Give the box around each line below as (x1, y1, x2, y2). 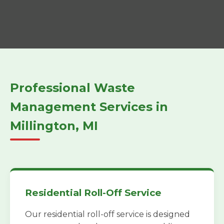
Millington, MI (10, 118, 98, 133)
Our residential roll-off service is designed (25, 209, 190, 219)
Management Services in (10, 99, 168, 114)
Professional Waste (10, 80, 135, 95)
